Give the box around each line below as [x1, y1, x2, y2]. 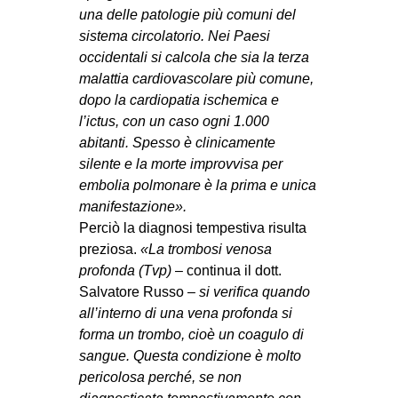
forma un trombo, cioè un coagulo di [79, 326, 305, 342]
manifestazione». [79, 198, 187, 214]
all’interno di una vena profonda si [79, 305, 293, 321]
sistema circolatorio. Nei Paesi [79, 28, 271, 44]
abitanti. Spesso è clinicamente [79, 134, 276, 150]
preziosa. [79, 241, 138, 257]
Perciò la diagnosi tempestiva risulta [79, 219, 307, 235]
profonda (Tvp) [79, 262, 172, 278]
